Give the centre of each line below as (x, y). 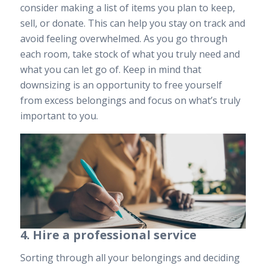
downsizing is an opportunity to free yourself (121, 85)
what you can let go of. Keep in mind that (110, 69)
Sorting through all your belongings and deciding (130, 257)
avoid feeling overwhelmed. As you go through (123, 38)
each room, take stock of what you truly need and (130, 54)
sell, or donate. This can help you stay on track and (132, 23)
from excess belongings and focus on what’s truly (130, 100)
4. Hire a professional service (108, 235)
